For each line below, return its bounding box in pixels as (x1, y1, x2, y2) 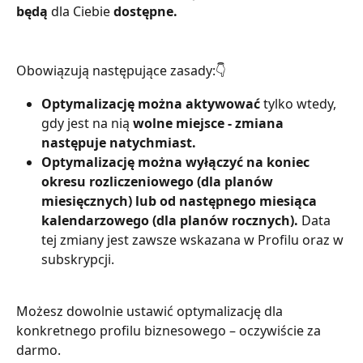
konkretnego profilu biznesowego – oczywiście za (16, 322, 324, 340)
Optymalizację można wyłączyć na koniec (41, 152, 313, 171)
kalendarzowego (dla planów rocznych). (41, 211, 298, 229)
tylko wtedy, (263, 94, 340, 113)
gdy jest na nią (41, 113, 133, 132)
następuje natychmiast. (41, 133, 196, 152)
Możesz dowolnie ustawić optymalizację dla (16, 302, 286, 321)
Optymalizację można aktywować (41, 94, 263, 113)
